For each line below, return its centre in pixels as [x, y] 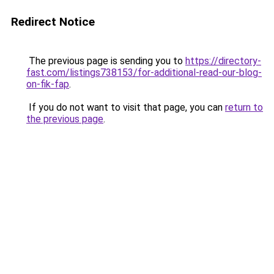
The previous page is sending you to [106, 61]
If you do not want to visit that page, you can [126, 107]
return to [244, 107]
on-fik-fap [48, 84]
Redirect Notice [53, 22]
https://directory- [223, 61]
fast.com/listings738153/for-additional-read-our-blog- [144, 72]
